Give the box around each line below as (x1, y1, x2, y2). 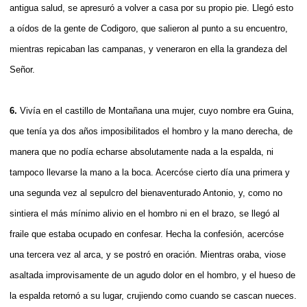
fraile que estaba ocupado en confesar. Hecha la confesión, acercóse (10, 228, 284, 239)
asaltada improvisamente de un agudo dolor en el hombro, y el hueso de (10, 269, 295, 280)
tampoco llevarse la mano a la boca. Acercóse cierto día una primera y (10, 167, 290, 177)
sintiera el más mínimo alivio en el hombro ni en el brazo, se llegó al (10, 208, 280, 219)
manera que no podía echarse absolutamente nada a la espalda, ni (10, 146, 273, 157)
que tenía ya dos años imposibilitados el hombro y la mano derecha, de (10, 125, 293, 136)
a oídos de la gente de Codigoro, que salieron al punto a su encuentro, (10, 23, 288, 34)
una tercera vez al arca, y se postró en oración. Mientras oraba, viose (10, 249, 286, 260)
